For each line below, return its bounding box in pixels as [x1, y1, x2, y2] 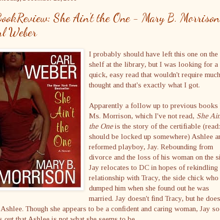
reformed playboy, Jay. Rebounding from [89, 142, 213, 151]
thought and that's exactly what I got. [89, 81, 200, 89]
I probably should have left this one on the [89, 50, 218, 58]
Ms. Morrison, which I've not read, [89, 111, 196, 120]
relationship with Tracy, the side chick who [89, 173, 219, 182]
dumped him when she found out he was [89, 184, 209, 192]
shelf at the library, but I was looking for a [89, 60, 218, 69]
